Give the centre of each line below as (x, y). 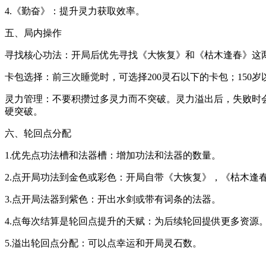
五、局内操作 (33, 33)
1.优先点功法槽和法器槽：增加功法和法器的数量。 (113, 155)
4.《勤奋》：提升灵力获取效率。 (75, 11)
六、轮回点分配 (38, 133)
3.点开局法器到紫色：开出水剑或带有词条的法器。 (113, 199)
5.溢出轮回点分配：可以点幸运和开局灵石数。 (103, 243)
